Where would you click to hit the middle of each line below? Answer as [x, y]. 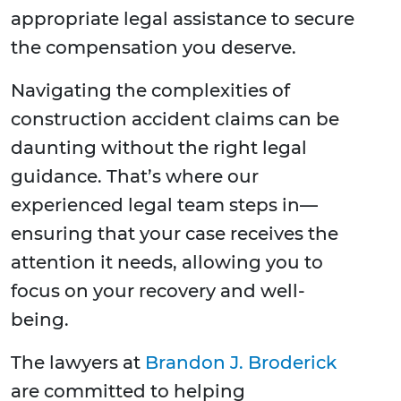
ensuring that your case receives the [175, 234]
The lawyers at [78, 363]
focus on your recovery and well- [158, 291]
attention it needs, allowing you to [167, 263]
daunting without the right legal [159, 148]
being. [40, 320]
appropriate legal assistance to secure [183, 19]
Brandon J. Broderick [241, 363]
